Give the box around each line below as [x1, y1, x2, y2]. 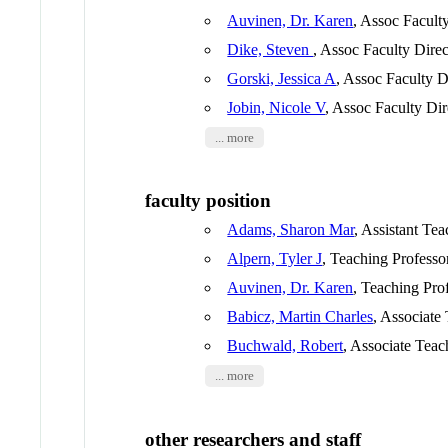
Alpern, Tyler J [227, 250, 323, 268]
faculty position [145, 190, 272, 212]
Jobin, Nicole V [227, 98, 326, 116]
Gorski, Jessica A [227, 69, 337, 87]
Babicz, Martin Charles [227, 308, 374, 326]
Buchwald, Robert [227, 337, 344, 355]
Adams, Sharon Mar [227, 221, 355, 239]
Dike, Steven [227, 40, 314, 58]
